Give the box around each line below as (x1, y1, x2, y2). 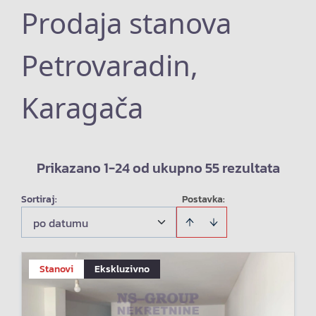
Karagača (21, 88, 143, 127)
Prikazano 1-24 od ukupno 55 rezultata (36, 157, 280, 178)
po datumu (33, 214, 88, 231)
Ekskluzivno (95, 262, 150, 276)
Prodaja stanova (21, 4, 231, 42)
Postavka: (182, 192, 225, 207)
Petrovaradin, (21, 46, 198, 85)
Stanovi (39, 262, 73, 276)
